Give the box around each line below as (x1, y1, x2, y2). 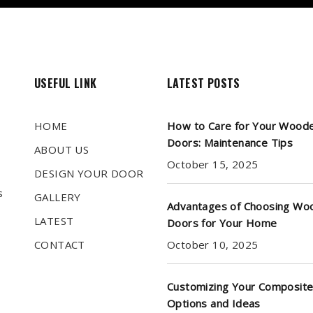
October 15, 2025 (167, 157, 259, 172)
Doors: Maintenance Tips (167, 136, 293, 150)
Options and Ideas (167, 296, 261, 311)
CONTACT (34, 238, 85, 252)
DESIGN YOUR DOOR (34, 166, 144, 181)
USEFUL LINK (34, 75, 97, 92)
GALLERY (34, 190, 81, 205)
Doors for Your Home (167, 216, 277, 231)
